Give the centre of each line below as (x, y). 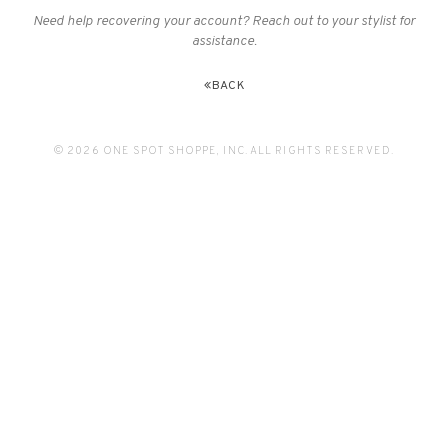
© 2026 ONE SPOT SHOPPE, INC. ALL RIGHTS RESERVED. (224, 151)
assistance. (224, 42)
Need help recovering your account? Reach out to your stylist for (224, 22)
